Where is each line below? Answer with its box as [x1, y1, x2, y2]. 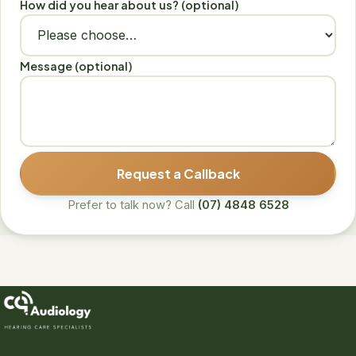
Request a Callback [116, 164, 240, 182]
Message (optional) [20, 58, 133, 73]
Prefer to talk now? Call [67, 197, 198, 212]
